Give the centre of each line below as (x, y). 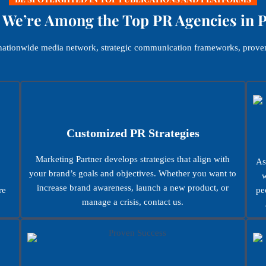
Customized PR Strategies (133, 133)
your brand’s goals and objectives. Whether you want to (133, 173)
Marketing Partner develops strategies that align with (133, 159)
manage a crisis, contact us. (133, 202)
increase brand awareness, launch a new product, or (133, 187)
